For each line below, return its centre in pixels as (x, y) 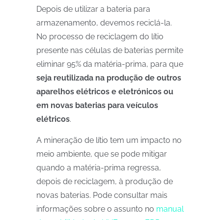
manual (170, 209)
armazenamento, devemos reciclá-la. (104, 23)
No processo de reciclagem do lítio (100, 37)
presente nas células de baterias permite (110, 50)
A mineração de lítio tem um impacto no (109, 140)
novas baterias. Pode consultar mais (102, 195)
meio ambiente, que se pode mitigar (102, 154)
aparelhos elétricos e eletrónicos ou (105, 92)
